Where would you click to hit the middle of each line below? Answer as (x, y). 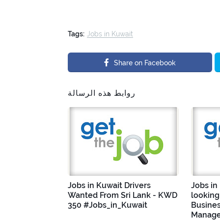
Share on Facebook (145, 63)
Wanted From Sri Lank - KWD (123, 195)
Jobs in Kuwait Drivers (109, 185)
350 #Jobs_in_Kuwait (108, 205)
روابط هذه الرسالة (102, 93)
